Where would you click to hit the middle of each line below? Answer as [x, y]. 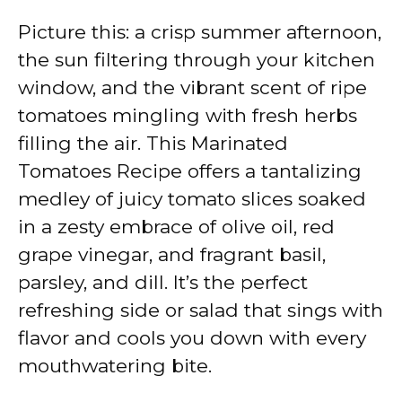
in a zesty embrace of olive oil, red [176, 226]
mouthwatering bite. [115, 365]
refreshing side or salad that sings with [201, 310]
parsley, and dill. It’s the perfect [163, 282]
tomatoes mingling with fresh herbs [188, 115]
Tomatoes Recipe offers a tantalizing [190, 170]
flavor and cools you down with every [192, 337]
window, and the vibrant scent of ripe [192, 87]
